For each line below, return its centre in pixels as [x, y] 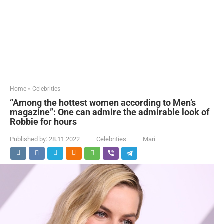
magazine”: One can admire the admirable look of [110, 112]
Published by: [29, 139]
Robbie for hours [43, 122]
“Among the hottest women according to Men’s [103, 103]
